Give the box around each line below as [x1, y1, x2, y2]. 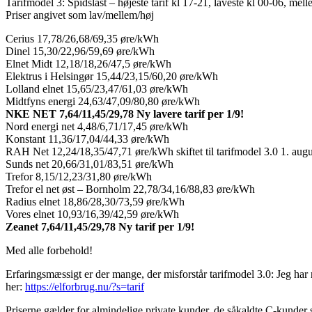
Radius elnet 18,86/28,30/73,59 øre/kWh [6, 195, 185, 208]
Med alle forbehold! [6, 244, 93, 256]
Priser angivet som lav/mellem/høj [6, 8, 154, 21]
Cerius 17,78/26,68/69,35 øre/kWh [6, 32, 159, 45]
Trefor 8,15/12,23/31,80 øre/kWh [6, 170, 152, 182]
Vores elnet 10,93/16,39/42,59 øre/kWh [6, 208, 179, 220]
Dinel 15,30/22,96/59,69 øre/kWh [6, 45, 155, 57]
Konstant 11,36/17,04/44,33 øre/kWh [6, 132, 169, 145]
